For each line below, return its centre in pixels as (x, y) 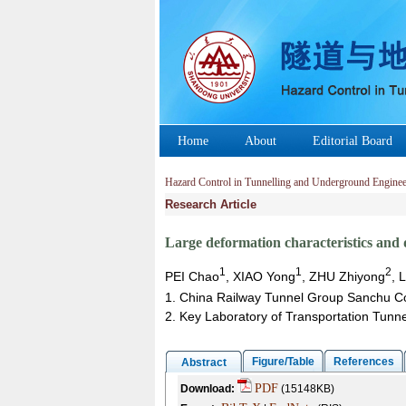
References (363, 362)
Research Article (210, 204)
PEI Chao (192, 276)
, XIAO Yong (260, 276)
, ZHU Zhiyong (343, 276)
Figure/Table (283, 362)
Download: (207, 389)
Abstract (203, 362)
